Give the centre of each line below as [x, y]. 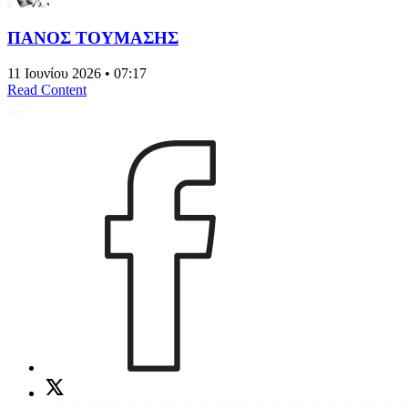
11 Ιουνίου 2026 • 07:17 [77, 73]
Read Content [47, 89]
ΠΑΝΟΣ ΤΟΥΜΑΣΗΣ [93, 37]
